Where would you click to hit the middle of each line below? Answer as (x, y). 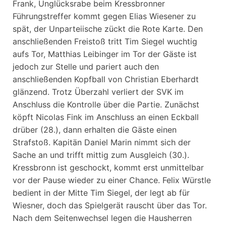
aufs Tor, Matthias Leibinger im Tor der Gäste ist (105, 54)
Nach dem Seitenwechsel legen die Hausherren (102, 218)
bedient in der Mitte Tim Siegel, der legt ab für (101, 192)
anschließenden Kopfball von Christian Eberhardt (106, 79)
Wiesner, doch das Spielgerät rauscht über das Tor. (110, 205)
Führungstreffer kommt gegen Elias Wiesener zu (104, 16)
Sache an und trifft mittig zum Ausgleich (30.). (101, 155)
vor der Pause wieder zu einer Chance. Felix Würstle (112, 180)
